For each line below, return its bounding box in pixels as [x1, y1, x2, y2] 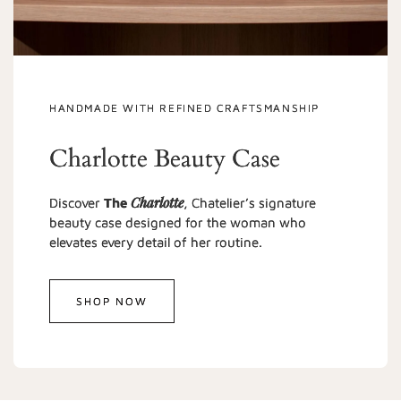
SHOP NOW [76, 294, 148, 308]
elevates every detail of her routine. [49, 235, 262, 251]
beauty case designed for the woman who [49, 215, 306, 231]
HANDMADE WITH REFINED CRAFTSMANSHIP [49, 101, 320, 115]
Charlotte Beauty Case [49, 142, 280, 176]
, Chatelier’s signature [183, 195, 316, 211]
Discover [49, 195, 104, 211]
